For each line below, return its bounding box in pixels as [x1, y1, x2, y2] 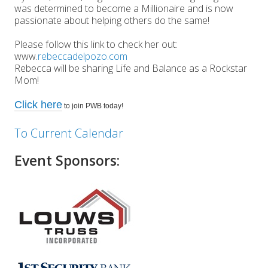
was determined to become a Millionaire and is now [14, 1, 233, 15]
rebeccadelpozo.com [38, 49, 127, 63]
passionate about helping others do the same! [14, 13, 209, 27]
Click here [14, 98, 62, 111]
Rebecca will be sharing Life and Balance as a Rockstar [14, 61, 247, 75]
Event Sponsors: [14, 150, 120, 170]
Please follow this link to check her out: [14, 37, 178, 51]
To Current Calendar [14, 124, 123, 141]
